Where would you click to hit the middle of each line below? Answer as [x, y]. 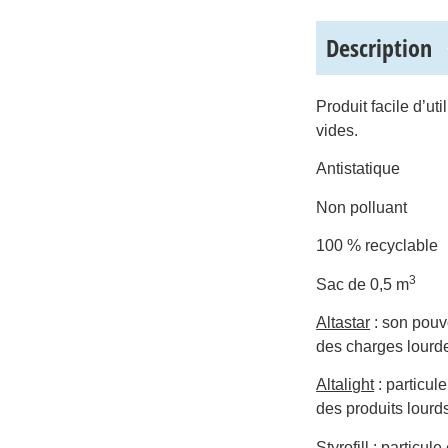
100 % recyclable [377, 246]
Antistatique [358, 169]
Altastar [343, 322]
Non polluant [362, 207]
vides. [337, 130]
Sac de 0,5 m [363, 284]
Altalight [345, 385]
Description [379, 47]
